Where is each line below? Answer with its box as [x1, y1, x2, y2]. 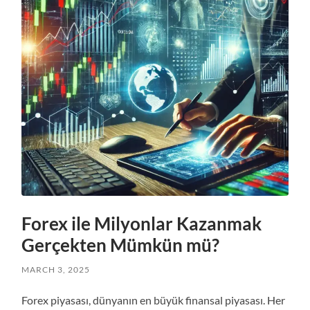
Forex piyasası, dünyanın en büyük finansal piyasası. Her [21, 293, 286, 307]
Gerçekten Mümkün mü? [21, 234, 220, 257]
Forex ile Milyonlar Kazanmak [21, 212, 262, 235]
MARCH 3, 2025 [21, 264, 91, 275]
